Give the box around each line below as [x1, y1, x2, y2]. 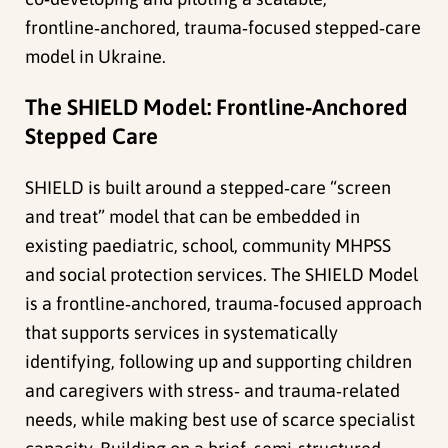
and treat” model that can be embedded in [25, 206, 361, 228]
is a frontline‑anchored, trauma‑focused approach [25, 293, 423, 315]
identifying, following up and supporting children [25, 351, 413, 373]
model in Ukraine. [25, 46, 171, 68]
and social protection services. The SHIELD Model [25, 264, 419, 286]
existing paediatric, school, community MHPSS [25, 235, 392, 257]
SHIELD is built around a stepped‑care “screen [25, 177, 392, 199]
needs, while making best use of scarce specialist [25, 409, 416, 431]
